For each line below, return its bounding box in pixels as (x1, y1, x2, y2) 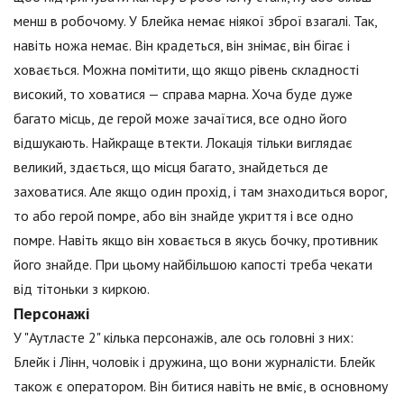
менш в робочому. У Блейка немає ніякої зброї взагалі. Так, (14, 12, 377, 31)
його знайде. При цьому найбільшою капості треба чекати (14, 255, 372, 274)
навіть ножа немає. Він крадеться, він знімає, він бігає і (14, 36, 350, 55)
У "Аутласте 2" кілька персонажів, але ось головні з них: (14, 328, 353, 347)
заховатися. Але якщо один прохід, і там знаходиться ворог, (14, 182, 387, 201)
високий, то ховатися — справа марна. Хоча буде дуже (14, 85, 353, 104)
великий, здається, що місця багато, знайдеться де (14, 158, 328, 177)
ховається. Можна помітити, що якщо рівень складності (14, 60, 359, 79)
